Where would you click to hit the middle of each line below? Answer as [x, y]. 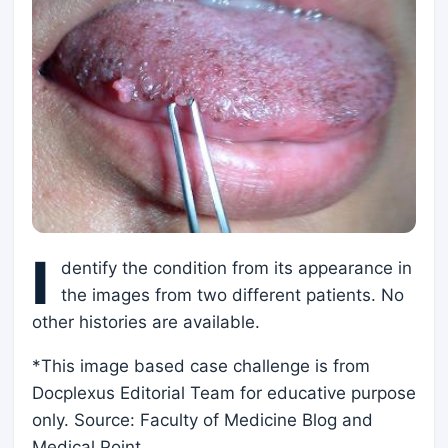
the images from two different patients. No [232, 295]
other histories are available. [146, 322]
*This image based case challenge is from [201, 366]
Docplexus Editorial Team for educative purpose [224, 393]
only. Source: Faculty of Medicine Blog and [202, 420]
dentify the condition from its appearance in [236, 268]
